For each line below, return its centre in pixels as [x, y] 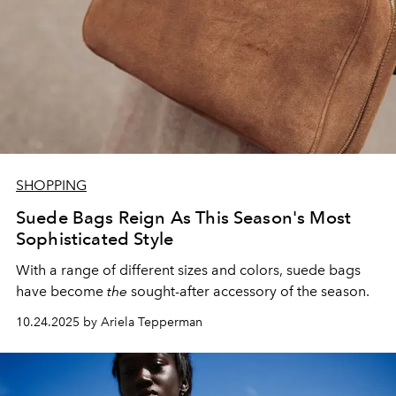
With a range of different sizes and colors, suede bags [188, 270]
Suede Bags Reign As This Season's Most [184, 217]
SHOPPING [51, 185]
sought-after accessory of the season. [250, 291]
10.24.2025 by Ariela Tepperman [109, 322]
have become [61, 291]
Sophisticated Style [95, 239]
